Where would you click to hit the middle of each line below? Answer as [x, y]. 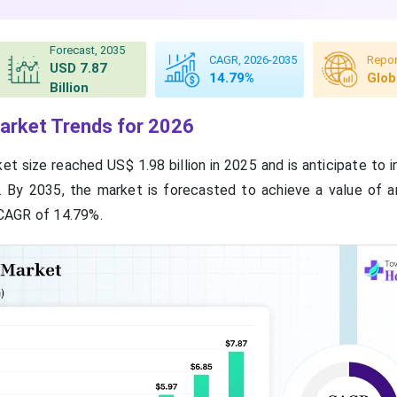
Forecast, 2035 [87, 50]
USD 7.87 [78, 68]
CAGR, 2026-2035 [253, 60]
